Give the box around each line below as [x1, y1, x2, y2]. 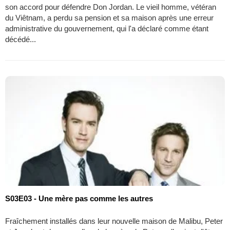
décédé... [5, 34, 36, 44]
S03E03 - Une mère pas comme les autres [5, 194, 153, 203]
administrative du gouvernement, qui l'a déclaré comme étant [5, 24, 208, 33]
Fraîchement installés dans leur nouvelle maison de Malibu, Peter [5, 216, 223, 225]
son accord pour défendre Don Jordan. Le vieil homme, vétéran [5, 2, 216, 11]
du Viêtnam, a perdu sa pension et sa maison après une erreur [5, 13, 214, 22]
